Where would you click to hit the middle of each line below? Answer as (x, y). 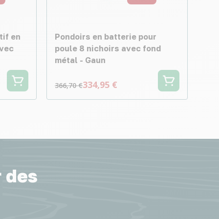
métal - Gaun (80, 60)
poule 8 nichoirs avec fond (108, 49)
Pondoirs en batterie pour (106, 37)
